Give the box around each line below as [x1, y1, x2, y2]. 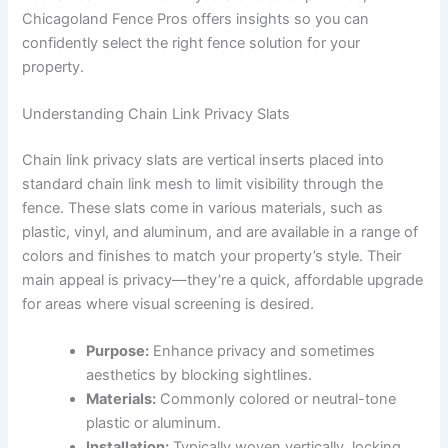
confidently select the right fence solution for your [22, 33, 361, 52]
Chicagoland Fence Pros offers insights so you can [22, 9, 370, 28]
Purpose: [86, 342, 150, 361]
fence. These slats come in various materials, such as [22, 199, 384, 217]
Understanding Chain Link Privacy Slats [22, 105, 291, 124]
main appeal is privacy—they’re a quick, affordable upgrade [22, 271, 424, 289]
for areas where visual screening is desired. [22, 295, 315, 313]
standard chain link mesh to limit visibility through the [22, 175, 384, 193]
